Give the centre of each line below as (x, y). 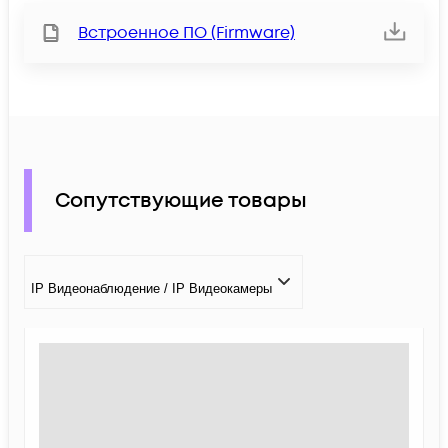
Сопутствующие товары (181, 200)
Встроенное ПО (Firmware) (186, 33)
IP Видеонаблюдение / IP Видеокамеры (151, 288)
